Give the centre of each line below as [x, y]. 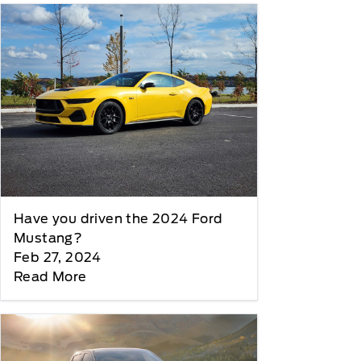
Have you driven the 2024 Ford [118, 218]
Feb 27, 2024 [58, 257]
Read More [50, 276]
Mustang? [48, 238]
